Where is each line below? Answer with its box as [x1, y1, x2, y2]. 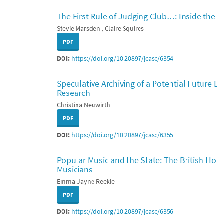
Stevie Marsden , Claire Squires [57, 24, 144, 32]
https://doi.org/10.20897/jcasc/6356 [71, 207, 173, 216]
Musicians [57, 164, 93, 175]
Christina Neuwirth [57, 100, 110, 109]
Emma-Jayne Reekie [57, 177, 115, 186]
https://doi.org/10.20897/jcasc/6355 [71, 130, 173, 139]
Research [57, 87, 90, 98]
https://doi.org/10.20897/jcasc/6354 [71, 54, 173, 62]
